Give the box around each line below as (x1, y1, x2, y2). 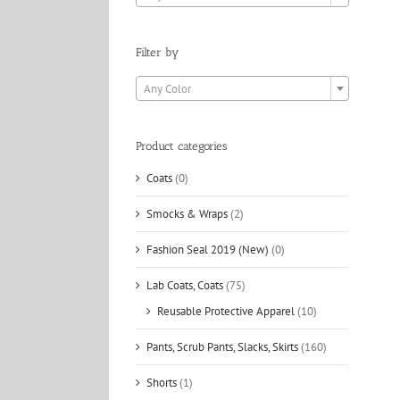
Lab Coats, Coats (146, 278, 223, 294)
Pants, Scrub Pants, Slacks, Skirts (146, 339, 298, 355)
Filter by (136, 45, 179, 59)
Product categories (136, 138, 227, 153)
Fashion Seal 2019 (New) (146, 242, 269, 258)
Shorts (146, 375, 177, 391)
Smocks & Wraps (146, 206, 228, 222)
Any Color (144, 80, 191, 96)
